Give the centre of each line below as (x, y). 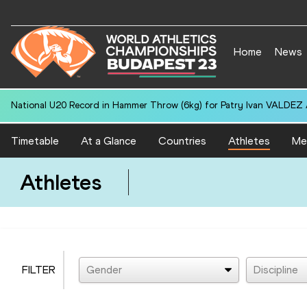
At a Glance (109, 140)
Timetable (35, 140)
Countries (182, 140)
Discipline (275, 270)
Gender (104, 270)
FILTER (39, 270)
